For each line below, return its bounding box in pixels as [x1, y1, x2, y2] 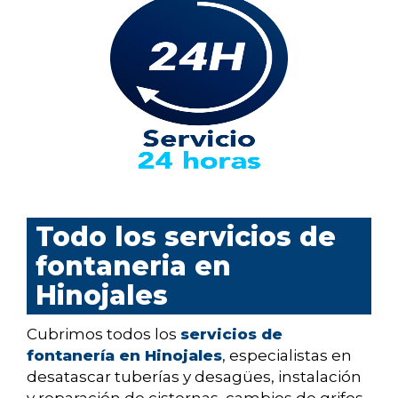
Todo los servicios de [36, 220, 336, 254]
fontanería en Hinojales [27, 346, 222, 365]
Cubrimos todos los [27, 325, 180, 344]
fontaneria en [36, 250, 231, 283]
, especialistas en [222, 346, 352, 365]
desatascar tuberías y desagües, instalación [27, 368, 362, 386]
